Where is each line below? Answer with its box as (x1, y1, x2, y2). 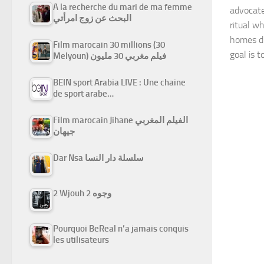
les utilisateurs (53, 234, 109, 245)
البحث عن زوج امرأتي (53, 12, 131, 24)
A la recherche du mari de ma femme (53, 1, 192, 12)
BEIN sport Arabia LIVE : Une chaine (53, 77, 186, 88)
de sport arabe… (53, 88, 114, 99)
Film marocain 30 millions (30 (53, 39, 165, 50)
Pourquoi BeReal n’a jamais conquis (53, 223, 189, 234)
